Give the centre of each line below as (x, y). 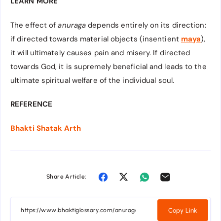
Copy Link (183, 210)
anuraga (72, 25)
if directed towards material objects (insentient (96, 39)
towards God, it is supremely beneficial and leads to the (109, 66)
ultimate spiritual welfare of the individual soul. (92, 80)
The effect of (34, 25)
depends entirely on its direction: (146, 25)
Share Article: (66, 177)
